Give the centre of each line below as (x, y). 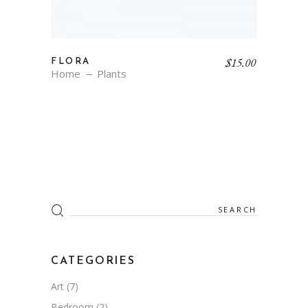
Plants (112, 73)
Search (66, 205)
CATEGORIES (93, 261)
